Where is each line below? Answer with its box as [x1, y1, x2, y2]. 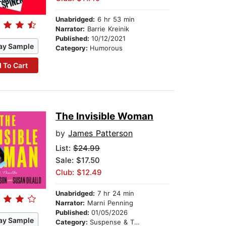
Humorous [90, 44, 123, 52]
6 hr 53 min [95, 15, 135, 24]
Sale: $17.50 [55, 155, 100, 165]
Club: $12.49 [55, 167, 102, 178]
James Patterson [68, 128, 133, 139]
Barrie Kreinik [85, 25, 130, 33]
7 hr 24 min [95, 189, 135, 198]
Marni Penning [85, 199, 134, 207]
